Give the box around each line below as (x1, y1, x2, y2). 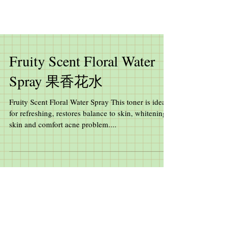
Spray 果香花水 (9, 89, 103, 109)
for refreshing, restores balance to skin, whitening (9, 126, 167, 137)
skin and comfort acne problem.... (9, 138, 117, 148)
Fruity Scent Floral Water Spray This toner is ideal (9, 115, 111, 126)
